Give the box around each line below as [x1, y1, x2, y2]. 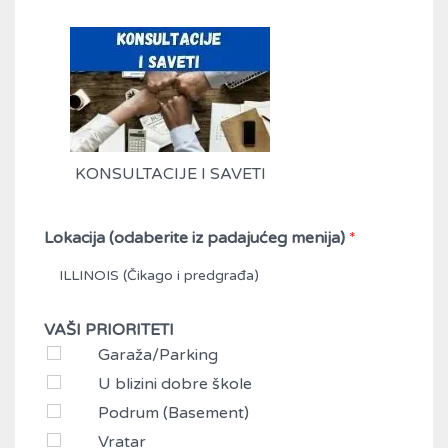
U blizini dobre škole [98, 374, 252, 394]
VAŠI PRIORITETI [44, 320, 174, 340]
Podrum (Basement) [98, 403, 249, 423]
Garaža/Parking [98, 345, 218, 365]
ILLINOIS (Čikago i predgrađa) [59, 267, 259, 284]
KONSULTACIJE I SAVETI [74, 164, 266, 184]
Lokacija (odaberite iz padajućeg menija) [44, 228, 349, 248]
